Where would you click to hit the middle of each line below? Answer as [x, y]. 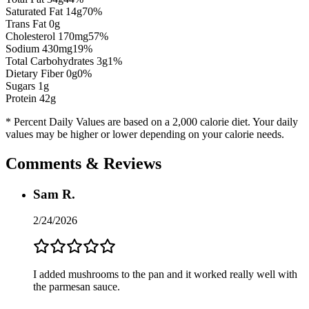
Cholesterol [32, 36]
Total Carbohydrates [51, 61]
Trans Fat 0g [33, 23]
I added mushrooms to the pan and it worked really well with [165, 275]
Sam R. [54, 194]
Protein [22, 98]
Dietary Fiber [36, 73]
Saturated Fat [36, 11]
